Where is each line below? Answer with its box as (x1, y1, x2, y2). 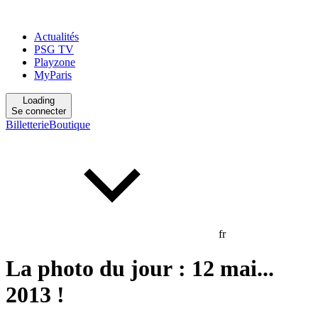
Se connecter (11, 106, 66, 116)
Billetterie (6, 119, 49, 131)
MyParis (34, 69, 72, 81)
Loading (23, 95, 55, 106)
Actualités (34, 31, 79, 43)
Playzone (34, 56, 75, 68)
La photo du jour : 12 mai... (6, 256, 274, 282)
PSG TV (34, 43, 74, 55)
